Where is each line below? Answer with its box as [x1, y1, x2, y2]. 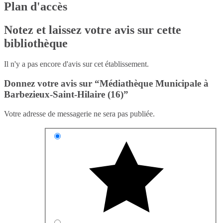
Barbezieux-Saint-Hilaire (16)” [4, 89, 128, 100]
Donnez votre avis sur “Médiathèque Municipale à [4, 78, 209, 89]
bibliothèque [4, 36, 68, 50]
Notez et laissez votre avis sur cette [4, 23, 181, 36]
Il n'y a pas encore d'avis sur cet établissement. [4, 60, 149, 69]
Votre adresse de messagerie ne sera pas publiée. [4, 109, 155, 118]
